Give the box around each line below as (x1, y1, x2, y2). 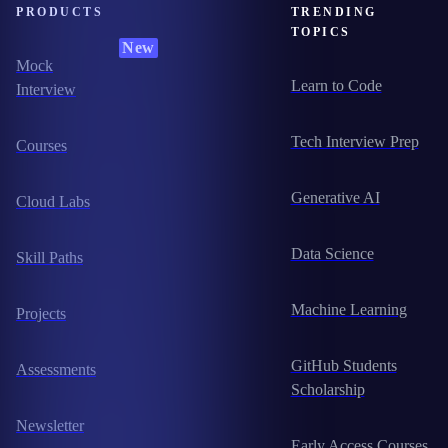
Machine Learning (290, 301, 407, 319)
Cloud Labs (16, 193, 90, 211)
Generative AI (290, 189, 380, 207)
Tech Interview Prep (290, 133, 419, 151)
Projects (16, 305, 66, 323)
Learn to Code (290, 77, 382, 95)
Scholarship (290, 381, 365, 399)
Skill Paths (16, 249, 83, 267)
